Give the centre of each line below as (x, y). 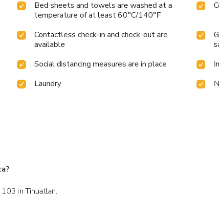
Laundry (48, 84)
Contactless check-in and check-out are (101, 35)
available (50, 45)
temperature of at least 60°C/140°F (98, 15)
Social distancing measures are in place (101, 64)
